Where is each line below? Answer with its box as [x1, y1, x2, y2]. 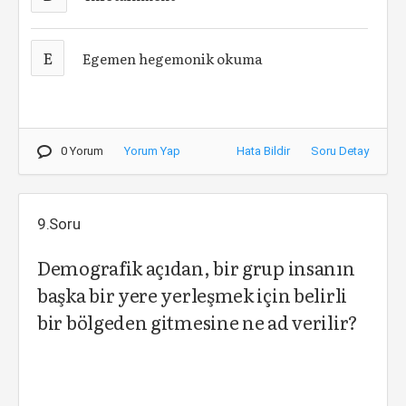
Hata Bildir [237, 144, 290, 158]
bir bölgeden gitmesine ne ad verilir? [37, 308, 358, 335]
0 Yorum [61, 144, 103, 158]
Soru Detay [311, 144, 369, 158]
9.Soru [37, 215, 81, 233]
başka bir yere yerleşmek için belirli [37, 281, 347, 308]
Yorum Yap [124, 144, 180, 158]
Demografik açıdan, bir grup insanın [37, 254, 355, 281]
